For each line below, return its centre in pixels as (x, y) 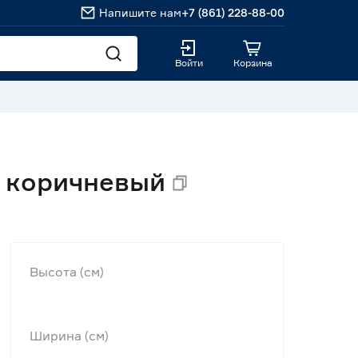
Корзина (253, 63)
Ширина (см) (69, 336)
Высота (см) (67, 272)
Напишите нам (140, 12)
